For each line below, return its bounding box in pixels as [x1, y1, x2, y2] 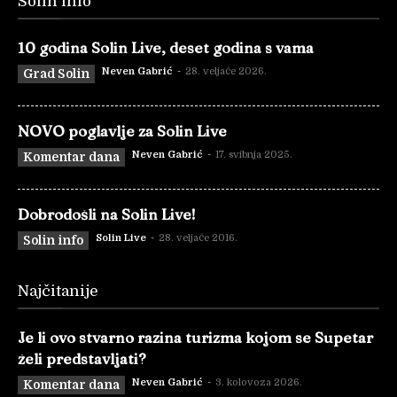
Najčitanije [18, 283, 98, 300]
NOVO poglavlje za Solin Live [18, 121, 227, 140]
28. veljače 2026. [185, 66, 267, 77]
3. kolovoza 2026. [215, 377, 302, 388]
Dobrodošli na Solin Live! [18, 205, 196, 223]
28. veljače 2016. [159, 232, 237, 244]
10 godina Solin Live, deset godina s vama [18, 38, 314, 57]
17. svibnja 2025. [215, 149, 292, 160]
